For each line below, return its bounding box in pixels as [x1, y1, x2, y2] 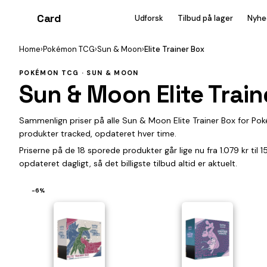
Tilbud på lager [178, 13, 234, 23]
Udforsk [135, 13, 164, 23]
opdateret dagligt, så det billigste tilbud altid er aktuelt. [19, 158, 237, 169]
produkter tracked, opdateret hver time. [19, 128, 176, 139]
